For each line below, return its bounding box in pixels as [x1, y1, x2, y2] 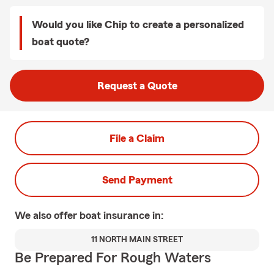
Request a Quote [97, 80, 177, 91]
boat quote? [32, 36, 89, 47]
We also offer [15, 210, 80, 221]
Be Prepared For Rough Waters [15, 251, 211, 265]
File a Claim [109, 133, 165, 144]
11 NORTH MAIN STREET [91, 235, 183, 244]
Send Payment [102, 174, 172, 185]
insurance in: [103, 210, 164, 221]
